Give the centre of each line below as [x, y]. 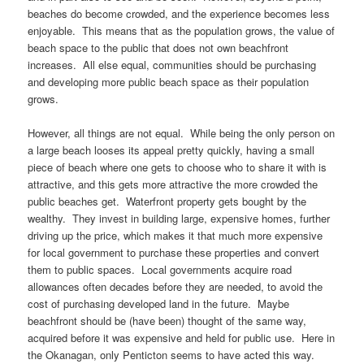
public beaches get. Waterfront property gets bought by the [167, 201]
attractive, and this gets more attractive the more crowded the [173, 184]
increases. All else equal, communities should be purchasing [172, 64]
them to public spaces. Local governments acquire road [160, 269]
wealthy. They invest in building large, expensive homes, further [179, 218]
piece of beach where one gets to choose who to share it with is [178, 167]
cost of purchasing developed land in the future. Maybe [159, 303]
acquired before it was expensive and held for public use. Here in [182, 337]
